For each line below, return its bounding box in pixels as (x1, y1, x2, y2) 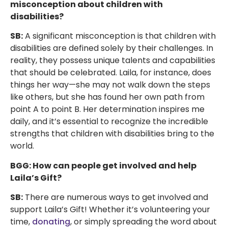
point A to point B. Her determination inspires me (10, 103, 205, 116)
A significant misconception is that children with (23, 30, 216, 42)
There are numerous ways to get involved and (23, 191, 208, 204)
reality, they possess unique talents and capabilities (10, 54, 215, 67)
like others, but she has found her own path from (10, 91, 205, 103)
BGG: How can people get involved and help (10, 159, 196, 172)
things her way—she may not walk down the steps (10, 79, 210, 91)
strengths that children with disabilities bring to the (10, 128, 214, 140)
